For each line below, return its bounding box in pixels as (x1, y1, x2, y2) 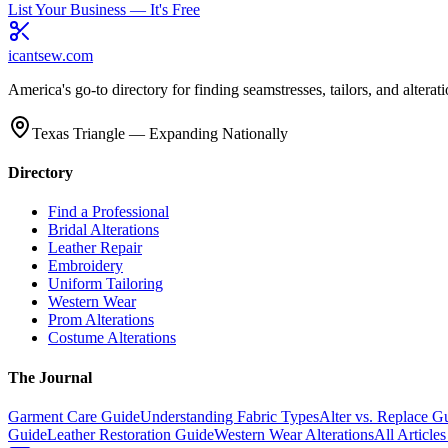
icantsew (8, 46, 62, 64)
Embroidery (48, 257, 123, 275)
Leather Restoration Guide (47, 425, 214, 443)
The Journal (8, 368, 92, 386)
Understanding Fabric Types (140, 407, 319, 425)
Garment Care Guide (8, 407, 140, 425)
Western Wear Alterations (214, 425, 374, 443)
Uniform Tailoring (48, 275, 163, 293)
